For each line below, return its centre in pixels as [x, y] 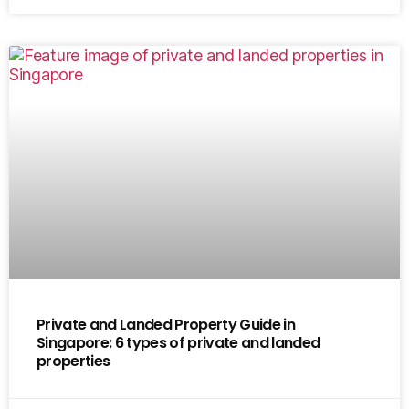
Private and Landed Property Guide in [166, 325]
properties [73, 362]
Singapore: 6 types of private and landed [178, 343]
